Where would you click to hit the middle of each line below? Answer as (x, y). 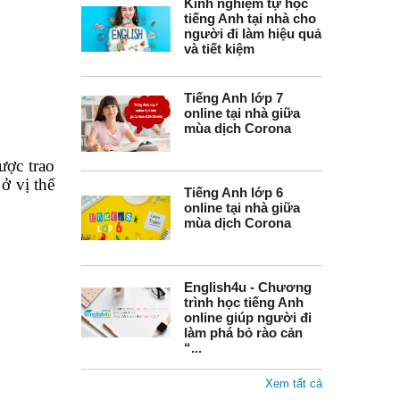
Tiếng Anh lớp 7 (233, 98)
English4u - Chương (248, 287)
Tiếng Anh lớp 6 (233, 192)
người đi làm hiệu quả (253, 33)
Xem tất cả (294, 383)
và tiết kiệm (219, 49)
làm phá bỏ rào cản (243, 333)
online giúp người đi (248, 317)
